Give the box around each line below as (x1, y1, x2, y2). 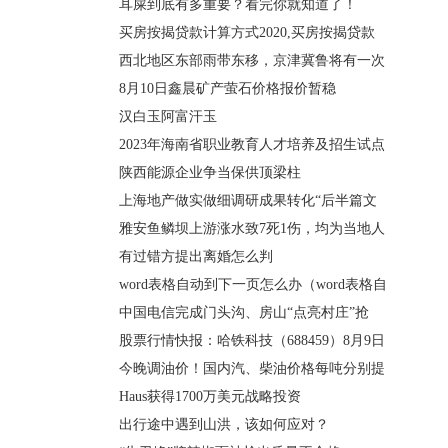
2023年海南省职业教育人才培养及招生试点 (119, 137, 385, 152)
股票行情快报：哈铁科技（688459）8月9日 (119, 333, 385, 348)
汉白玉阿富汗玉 (119, 109, 217, 124)
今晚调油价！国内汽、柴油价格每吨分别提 (119, 361, 385, 376)
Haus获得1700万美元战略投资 (119, 389, 301, 404)
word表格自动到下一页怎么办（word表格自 (119, 277, 387, 292)
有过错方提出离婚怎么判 (119, 249, 273, 264)
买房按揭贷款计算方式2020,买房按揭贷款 (119, 25, 375, 40)
